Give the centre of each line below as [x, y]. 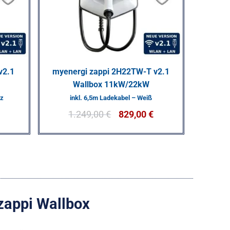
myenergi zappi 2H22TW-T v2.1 [111, 71]
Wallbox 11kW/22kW [111, 84]
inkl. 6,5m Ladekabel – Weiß [111, 98]
